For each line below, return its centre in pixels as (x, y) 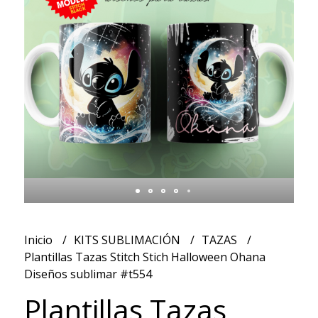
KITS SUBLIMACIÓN (128, 240)
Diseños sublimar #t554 (88, 274)
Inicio (39, 240)
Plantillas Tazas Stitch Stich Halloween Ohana (144, 257)
